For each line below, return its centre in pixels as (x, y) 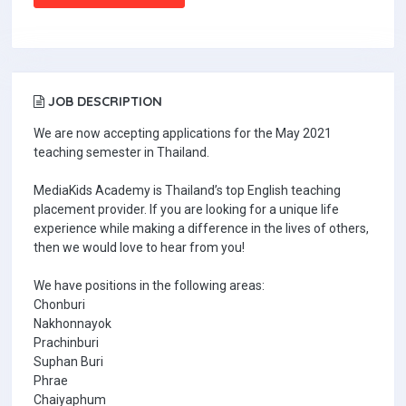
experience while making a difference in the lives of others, (201, 228)
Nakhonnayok (72, 324)
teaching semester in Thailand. (121, 152)
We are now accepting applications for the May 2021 (183, 133)
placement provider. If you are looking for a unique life (186, 209)
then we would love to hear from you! (139, 247)
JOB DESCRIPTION (103, 101)
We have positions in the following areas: (149, 285)
